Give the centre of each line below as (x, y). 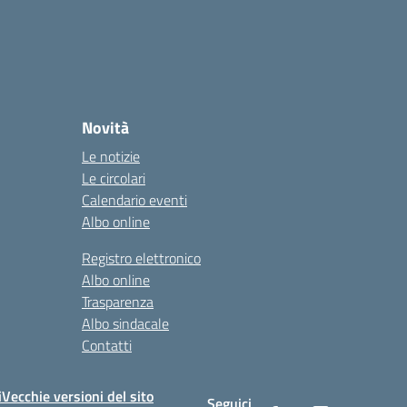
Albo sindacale (125, 323)
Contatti (107, 345)
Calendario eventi (134, 200)
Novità (105, 128)
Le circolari (114, 178)
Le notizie (111, 156)
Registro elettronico (141, 258)
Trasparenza (118, 302)
